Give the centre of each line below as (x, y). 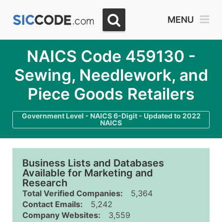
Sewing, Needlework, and (111, 75)
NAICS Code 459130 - (111, 56)
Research (45, 183)
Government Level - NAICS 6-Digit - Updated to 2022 (111, 116)
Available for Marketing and (88, 173)
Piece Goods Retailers (111, 94)
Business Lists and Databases (93, 163)
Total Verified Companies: (73, 193)
